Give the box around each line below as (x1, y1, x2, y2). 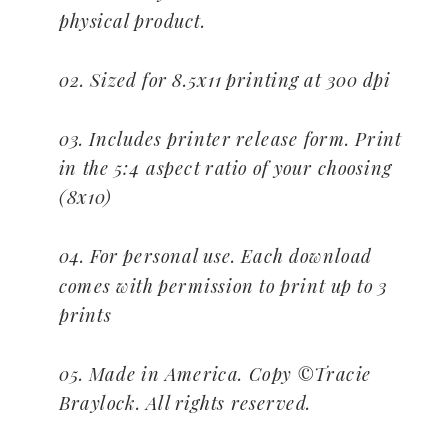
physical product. (58, 8, 206, 33)
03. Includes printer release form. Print (58, 126, 402, 150)
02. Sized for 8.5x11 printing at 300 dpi (58, 67, 391, 91)
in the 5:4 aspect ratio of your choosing (58, 155, 393, 180)
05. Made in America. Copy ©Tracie (58, 361, 372, 385)
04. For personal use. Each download (58, 243, 373, 268)
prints (58, 302, 112, 327)
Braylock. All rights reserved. (58, 390, 312, 415)
